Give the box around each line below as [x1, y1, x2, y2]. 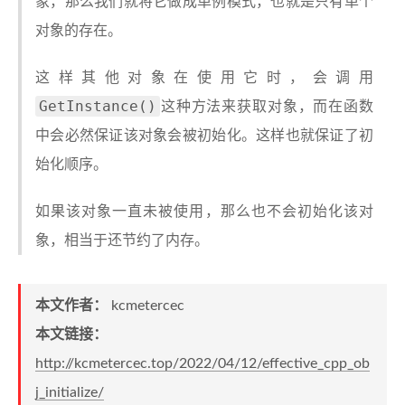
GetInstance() [39, 98, 156, 115]
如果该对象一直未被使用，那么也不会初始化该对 [35, 204, 373, 219]
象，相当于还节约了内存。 [35, 233, 209, 248]
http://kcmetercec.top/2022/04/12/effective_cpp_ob [35, 356, 370, 371]
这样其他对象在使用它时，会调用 [35, 71, 373, 85]
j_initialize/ [35, 385, 104, 400]
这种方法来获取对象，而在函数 [160, 99, 373, 114]
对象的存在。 [35, 24, 122, 38]
